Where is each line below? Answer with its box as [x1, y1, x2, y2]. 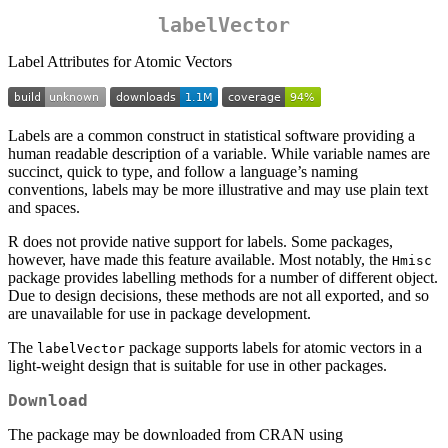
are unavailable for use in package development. [8, 305, 311, 323]
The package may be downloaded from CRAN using [8, 426, 343, 444]
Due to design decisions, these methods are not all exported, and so [8, 287, 429, 305]
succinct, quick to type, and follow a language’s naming [8, 163, 358, 181]
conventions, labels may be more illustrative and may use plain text [8, 181, 428, 199]
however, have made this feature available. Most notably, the [8, 251, 392, 269]
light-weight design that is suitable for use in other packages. [8, 357, 387, 375]
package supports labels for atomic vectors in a [125, 339, 422, 357]
